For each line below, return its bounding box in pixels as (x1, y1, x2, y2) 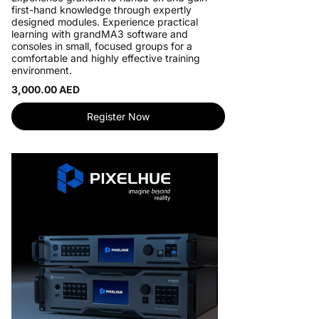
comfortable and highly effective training (11, 52, 200, 64)
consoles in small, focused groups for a (11, 40, 192, 52)
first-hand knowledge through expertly (11, 4, 192, 16)
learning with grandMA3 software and (11, 28, 188, 40)
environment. (11, 64, 72, 76)
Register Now (87, 110, 150, 122)
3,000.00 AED (11, 83, 80, 95)
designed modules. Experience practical (11, 16, 198, 28)
